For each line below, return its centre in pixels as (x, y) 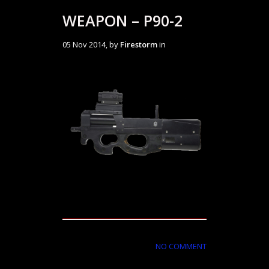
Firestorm (139, 44)
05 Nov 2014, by (91, 44)
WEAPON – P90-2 (122, 20)
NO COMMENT (181, 246)
